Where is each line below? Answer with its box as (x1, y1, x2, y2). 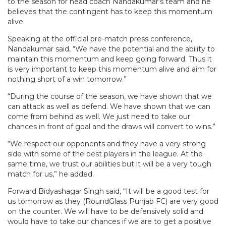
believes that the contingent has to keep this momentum (8, 7, 212, 17)
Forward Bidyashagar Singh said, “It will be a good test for (8, 187, 209, 196)
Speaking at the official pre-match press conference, (8, 34, 192, 44)
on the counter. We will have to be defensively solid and (8, 207, 203, 216)
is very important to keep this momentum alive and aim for (8, 65, 216, 74)
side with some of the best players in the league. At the (8, 149, 203, 159)
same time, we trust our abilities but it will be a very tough (8, 159, 211, 169)
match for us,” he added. (8, 169, 94, 179)
